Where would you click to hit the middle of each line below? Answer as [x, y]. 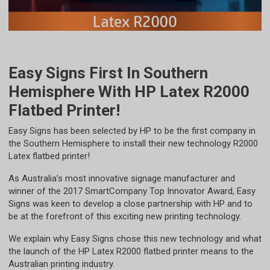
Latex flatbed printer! [49, 156]
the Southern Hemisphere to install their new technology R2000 [133, 144]
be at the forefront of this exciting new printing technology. [125, 217]
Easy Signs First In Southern [108, 73]
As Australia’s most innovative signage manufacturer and [122, 179]
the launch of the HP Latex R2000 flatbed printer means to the [131, 252]
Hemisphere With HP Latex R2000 [129, 92]
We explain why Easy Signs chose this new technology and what [135, 239]
